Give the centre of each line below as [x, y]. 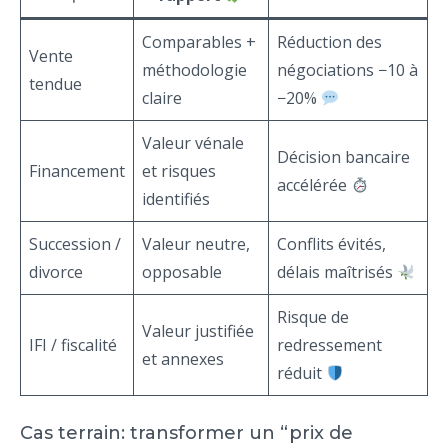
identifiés [176, 199]
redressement [329, 345]
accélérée [314, 185]
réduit [301, 373]
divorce [56, 272]
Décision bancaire [343, 157]
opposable [182, 272]
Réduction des [329, 42]
